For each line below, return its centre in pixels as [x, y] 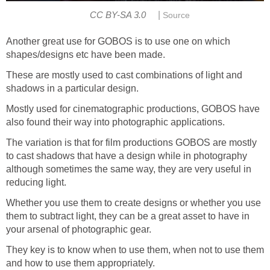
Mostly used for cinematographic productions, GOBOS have [133, 109]
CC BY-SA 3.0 [118, 15]
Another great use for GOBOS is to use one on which [118, 42]
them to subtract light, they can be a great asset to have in [128, 216]
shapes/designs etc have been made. [86, 55]
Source [177, 16]
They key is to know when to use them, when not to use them [135, 250]
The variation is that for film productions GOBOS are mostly [131, 143]
